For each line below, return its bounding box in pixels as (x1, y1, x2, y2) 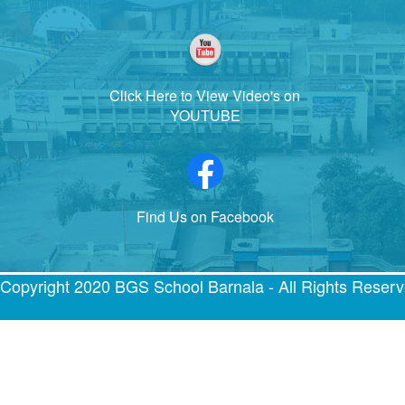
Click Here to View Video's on (109, 84, 300, 106)
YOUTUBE (169, 104, 240, 126)
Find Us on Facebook (136, 205, 274, 227)
